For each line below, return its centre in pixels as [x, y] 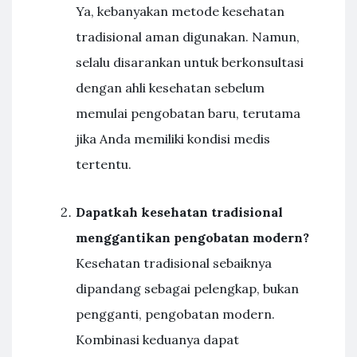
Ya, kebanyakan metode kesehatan [180, 11]
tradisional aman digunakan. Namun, [188, 37]
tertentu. [104, 164]
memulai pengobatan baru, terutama [188, 113]
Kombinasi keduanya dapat [157, 339]
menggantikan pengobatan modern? [192, 237]
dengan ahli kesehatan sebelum [170, 88]
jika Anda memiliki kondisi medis [173, 139]
